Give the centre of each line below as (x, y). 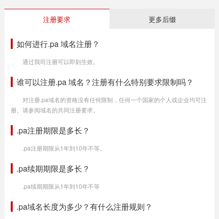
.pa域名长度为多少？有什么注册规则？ (84, 207)
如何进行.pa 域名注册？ (58, 44)
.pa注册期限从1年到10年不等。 (64, 148)
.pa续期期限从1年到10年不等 (61, 186)
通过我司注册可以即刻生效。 (60, 61)
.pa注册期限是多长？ (53, 130)
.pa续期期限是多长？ (53, 168)
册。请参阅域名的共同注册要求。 (55, 110)
